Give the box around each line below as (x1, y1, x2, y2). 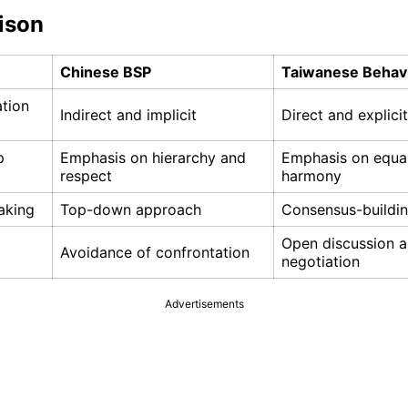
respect (60, 167, 112, 186)
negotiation (281, 252, 360, 271)
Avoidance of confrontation (60, 243, 250, 262)
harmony (281, 167, 342, 186)
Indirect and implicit (60, 106, 197, 125)
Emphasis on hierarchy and (60, 148, 246, 168)
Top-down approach (60, 200, 201, 219)
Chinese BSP (60, 63, 151, 82)
